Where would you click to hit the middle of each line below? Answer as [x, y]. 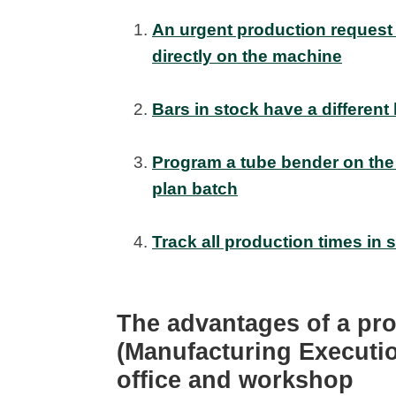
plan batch [195, 189]
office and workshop [235, 381]
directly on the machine [247, 57]
